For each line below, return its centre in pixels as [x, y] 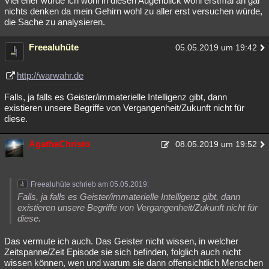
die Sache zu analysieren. [55, 22]
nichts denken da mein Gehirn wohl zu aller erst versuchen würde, [133, 11]
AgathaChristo [59, 144]
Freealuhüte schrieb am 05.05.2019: [90, 184]
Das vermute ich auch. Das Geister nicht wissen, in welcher [121, 241]
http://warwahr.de [50, 75]
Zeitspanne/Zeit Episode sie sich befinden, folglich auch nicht [122, 252]
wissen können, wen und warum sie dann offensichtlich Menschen [134, 263]
